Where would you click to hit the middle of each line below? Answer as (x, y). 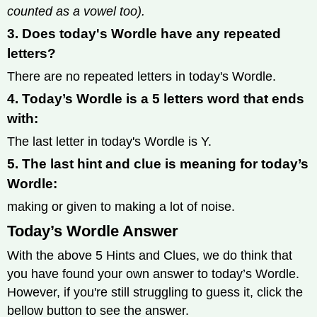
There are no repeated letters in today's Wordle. (142, 77)
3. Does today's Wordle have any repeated (144, 34)
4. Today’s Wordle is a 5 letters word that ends (156, 99)
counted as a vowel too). (76, 12)
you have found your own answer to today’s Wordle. (153, 274)
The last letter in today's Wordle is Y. (109, 142)
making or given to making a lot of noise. (121, 207)
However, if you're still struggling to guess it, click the (155, 293)
